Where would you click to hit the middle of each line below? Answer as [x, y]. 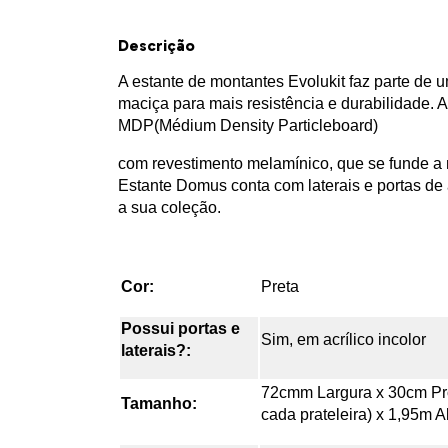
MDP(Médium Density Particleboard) [248, 126]
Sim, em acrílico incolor [343, 340]
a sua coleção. [169, 208]
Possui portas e [180, 329]
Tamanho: [159, 404]
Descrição [156, 46]
